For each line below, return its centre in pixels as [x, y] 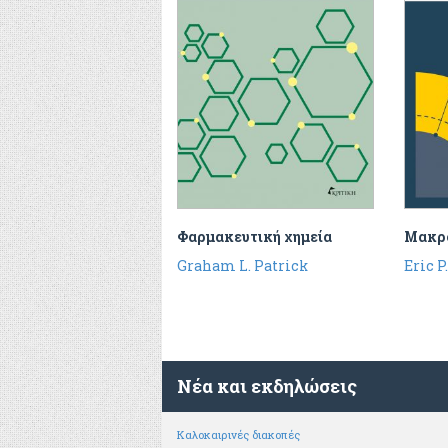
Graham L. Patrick [242, 266]
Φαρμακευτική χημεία [254, 237]
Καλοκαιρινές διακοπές [238, 435]
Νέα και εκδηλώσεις [267, 386]
